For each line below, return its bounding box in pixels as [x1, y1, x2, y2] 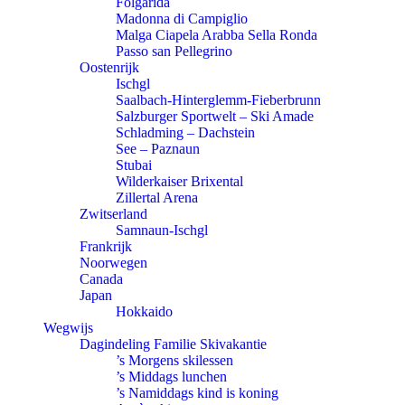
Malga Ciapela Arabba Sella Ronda [116, 27, 317, 42]
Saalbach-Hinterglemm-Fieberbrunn [116, 92, 321, 108]
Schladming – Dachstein [116, 125, 255, 140]
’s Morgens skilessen [116, 353, 233, 368]
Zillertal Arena [116, 190, 198, 205]
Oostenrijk [80, 60, 139, 75]
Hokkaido [116, 304, 173, 319]
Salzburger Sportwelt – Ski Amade [116, 108, 314, 124]
